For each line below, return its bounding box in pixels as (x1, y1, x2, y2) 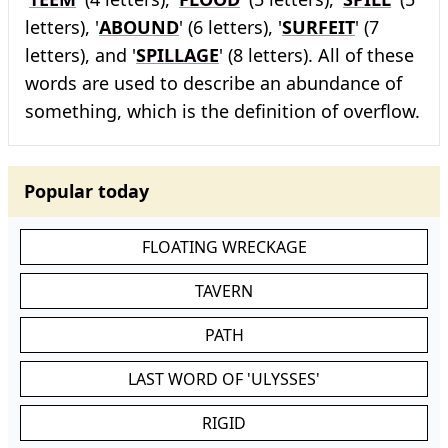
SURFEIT (282, 15, 355, 39)
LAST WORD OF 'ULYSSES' (128, 368, 320, 390)
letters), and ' (25, 43, 136, 67)
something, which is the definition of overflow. (25, 99, 420, 123)
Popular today (24, 179, 149, 203)
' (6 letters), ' (179, 15, 282, 39)
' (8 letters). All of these (219, 43, 414, 67)
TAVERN (195, 280, 253, 302)
